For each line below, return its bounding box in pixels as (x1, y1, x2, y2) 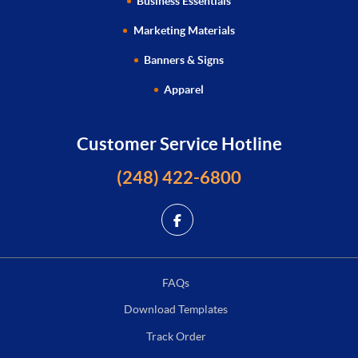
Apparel (164, 82, 205, 96)
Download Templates (124, 303, 228, 316)
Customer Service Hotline (76, 133, 282, 154)
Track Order (145, 330, 206, 344)
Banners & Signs (144, 53, 225, 66)
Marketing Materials (133, 23, 235, 37)
